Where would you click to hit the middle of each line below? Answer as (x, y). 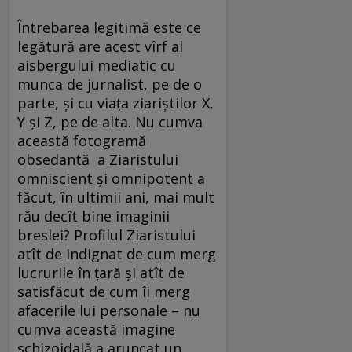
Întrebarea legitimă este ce (109, 28)
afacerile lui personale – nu (109, 311)
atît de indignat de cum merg (117, 254)
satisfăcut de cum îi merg (104, 292)
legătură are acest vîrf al (100, 47)
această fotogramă (82, 141)
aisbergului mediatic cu (97, 66)
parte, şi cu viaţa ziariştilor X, (115, 103)
